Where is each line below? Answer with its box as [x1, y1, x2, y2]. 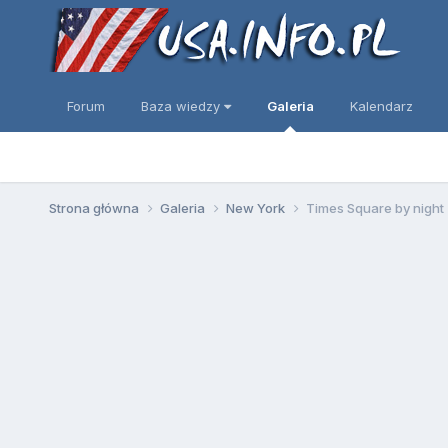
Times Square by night [305, 199, 444, 216]
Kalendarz [349, 98, 413, 114]
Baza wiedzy [140, 98, 224, 114]
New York [225, 199, 288, 216]
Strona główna [48, 199, 142, 216]
